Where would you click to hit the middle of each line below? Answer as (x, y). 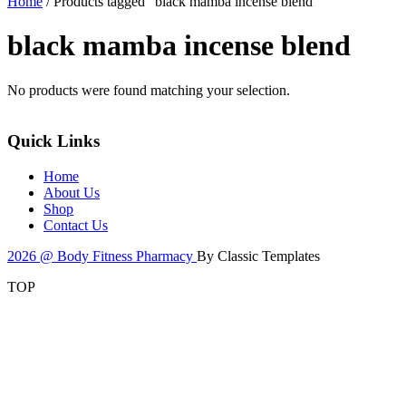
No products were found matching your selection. (149, 90)
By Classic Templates (258, 256)
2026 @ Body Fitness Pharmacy (102, 256)
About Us (72, 193)
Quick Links (53, 141)
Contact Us (76, 226)
